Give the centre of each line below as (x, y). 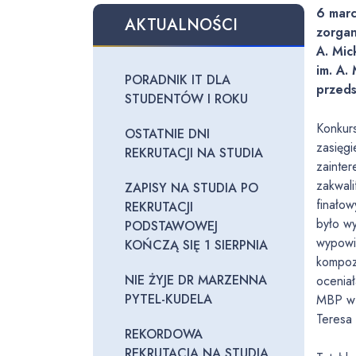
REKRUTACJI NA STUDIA (194, 153)
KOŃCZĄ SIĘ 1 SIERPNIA (196, 245)
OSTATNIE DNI (167, 134)
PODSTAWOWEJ (171, 226)
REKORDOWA (164, 334)
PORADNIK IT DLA (178, 80)
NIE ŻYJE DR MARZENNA (196, 280)
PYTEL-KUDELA (168, 299)
